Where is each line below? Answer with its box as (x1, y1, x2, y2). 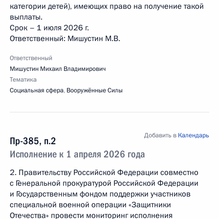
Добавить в (144, 131, 178, 140)
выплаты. (10, 12, 43, 22)
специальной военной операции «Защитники (10, 199, 171, 210)
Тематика (10, 75, 37, 84)
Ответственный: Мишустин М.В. (10, 33, 120, 44)
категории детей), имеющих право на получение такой (10, 1, 204, 12)
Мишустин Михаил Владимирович (10, 65, 106, 73)
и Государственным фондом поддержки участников (10, 189, 191, 199)
